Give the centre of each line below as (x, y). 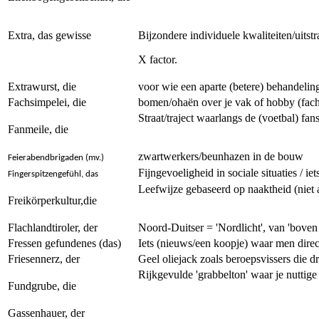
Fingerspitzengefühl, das (53, 174)
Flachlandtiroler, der (53, 228)
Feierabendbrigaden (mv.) (56, 158)
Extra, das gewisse (49, 35)
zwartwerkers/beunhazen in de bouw (221, 156)
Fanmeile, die (38, 129)
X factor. (158, 59)
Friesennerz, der (44, 259)
